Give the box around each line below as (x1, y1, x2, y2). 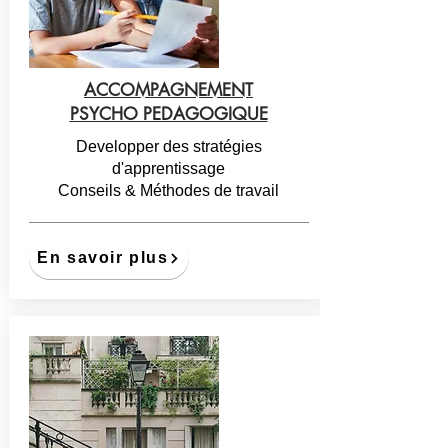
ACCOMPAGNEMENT (84, 79, 253, 101)
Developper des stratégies (75, 138, 262, 155)
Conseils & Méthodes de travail (58, 182, 279, 199)
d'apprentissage (112, 160, 225, 177)
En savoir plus (37, 249, 169, 266)
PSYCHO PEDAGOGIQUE (69, 103, 268, 125)
